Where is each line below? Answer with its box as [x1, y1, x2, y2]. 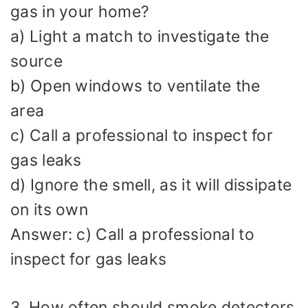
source [10, 51, 63, 71]
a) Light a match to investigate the [10, 26, 269, 46]
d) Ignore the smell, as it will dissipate [10, 175, 292, 195]
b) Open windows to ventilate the [10, 76, 261, 96]
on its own [10, 199, 88, 219]
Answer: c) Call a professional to [10, 224, 254, 244]
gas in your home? [10, 1, 150, 21]
